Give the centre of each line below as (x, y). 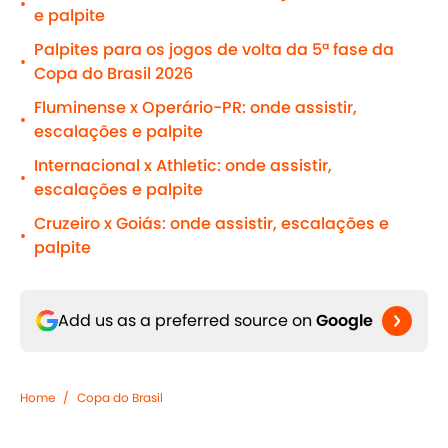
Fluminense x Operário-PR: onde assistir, (195, 108)
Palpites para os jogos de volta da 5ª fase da (214, 50)
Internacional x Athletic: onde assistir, (183, 166)
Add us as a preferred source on (187, 321)
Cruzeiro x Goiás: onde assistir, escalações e (211, 224)
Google (344, 321)
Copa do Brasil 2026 (113, 74)
